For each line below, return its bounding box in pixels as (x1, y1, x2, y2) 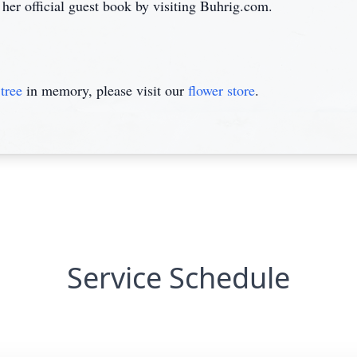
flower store (188, 80, 255, 100)
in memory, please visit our (22, 80, 188, 100)
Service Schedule (67, 258, 290, 297)
